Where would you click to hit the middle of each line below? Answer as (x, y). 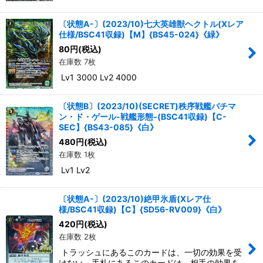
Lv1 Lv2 (74, 170)
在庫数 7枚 (77, 61)
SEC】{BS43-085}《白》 (108, 127)
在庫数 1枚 (77, 154)
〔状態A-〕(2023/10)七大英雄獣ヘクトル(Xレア (151, 23)
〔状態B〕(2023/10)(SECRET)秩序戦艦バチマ (147, 106)
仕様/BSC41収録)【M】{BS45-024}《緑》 (141, 34)
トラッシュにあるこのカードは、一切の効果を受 (150, 252)
